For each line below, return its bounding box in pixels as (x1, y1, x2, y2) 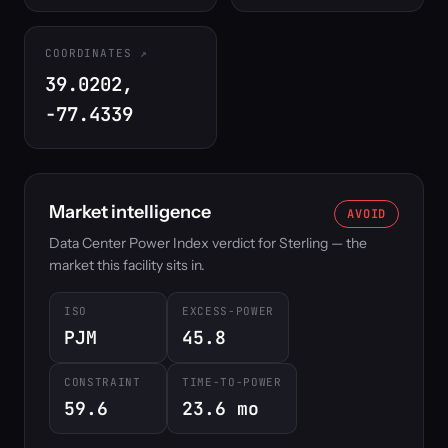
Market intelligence (49, 201, 211, 223)
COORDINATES (45, 46, 132, 60)
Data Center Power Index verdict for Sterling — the (49, 234, 367, 252)
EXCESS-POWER (182, 304, 274, 318)
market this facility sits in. (49, 256, 205, 274)
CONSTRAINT (64, 375, 141, 389)
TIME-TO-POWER (182, 375, 282, 389)
